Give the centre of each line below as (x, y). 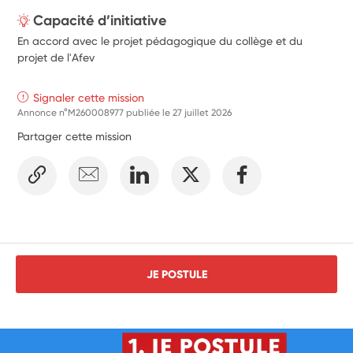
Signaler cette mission (89, 97)
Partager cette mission (75, 136)
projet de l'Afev (56, 57)
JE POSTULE (176, 274)
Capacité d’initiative (100, 20)
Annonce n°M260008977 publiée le (95, 112)
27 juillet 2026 (203, 112)
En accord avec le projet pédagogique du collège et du (160, 41)
